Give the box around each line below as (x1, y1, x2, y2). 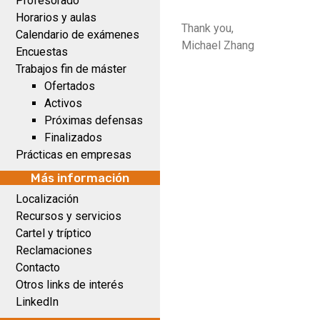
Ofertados (44, 79, 95, 93)
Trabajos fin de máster (16, 62, 126, 76)
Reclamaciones (16, 244, 92, 257)
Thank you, (181, 21, 234, 35)
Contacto (16, 261, 60, 274)
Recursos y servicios (16, 209, 121, 223)
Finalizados (44, 131, 102, 144)
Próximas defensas (44, 114, 143, 127)
